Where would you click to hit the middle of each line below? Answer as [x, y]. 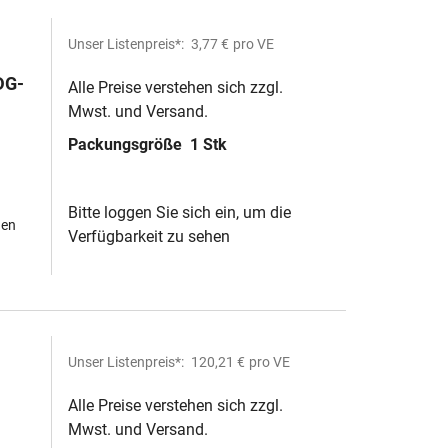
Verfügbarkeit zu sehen [149, 236]
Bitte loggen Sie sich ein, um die [179, 212]
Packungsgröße [127, 144]
